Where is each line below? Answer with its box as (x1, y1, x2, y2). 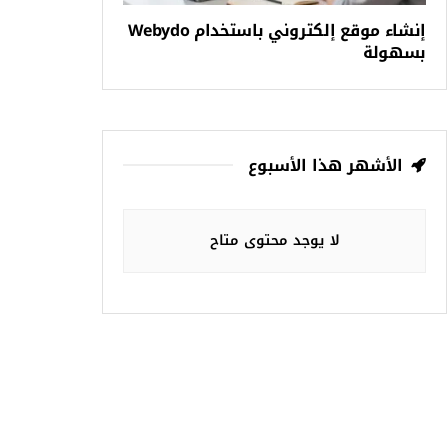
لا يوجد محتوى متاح (209, 226, 340, 254)
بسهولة (362, 36, 426, 68)
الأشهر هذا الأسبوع (248, 149, 403, 181)
